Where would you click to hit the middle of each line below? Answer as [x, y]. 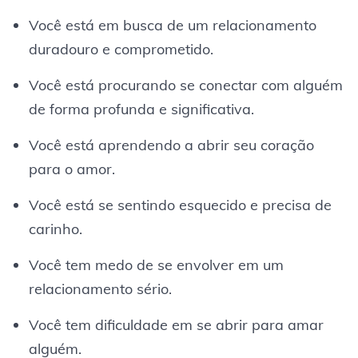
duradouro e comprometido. [121, 49]
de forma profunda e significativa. [141, 109]
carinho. [55, 229]
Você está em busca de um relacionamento [172, 25]
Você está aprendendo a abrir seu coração [171, 145]
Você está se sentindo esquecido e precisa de [180, 205]
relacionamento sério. [100, 288]
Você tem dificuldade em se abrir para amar [176, 324]
